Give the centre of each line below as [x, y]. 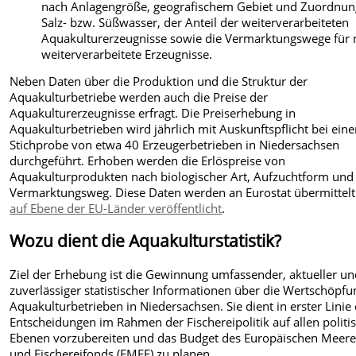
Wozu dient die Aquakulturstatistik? [146, 241]
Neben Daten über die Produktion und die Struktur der [159, 81]
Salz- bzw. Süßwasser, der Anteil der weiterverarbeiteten [195, 22]
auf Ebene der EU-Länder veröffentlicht [116, 208]
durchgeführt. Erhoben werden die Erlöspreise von [148, 161]
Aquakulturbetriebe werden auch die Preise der [139, 97]
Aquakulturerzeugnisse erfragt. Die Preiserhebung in [153, 113]
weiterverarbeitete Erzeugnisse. [127, 54]
